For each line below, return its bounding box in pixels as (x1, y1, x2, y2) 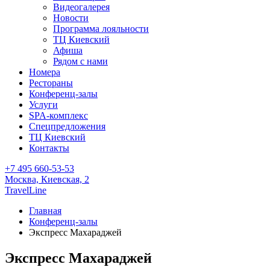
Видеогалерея (53, 2, 110, 12)
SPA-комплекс (29, 110, 88, 121)
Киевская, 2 (41, 174, 89, 184)
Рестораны (29, 78, 73, 88)
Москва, (5, 174, 39, 184)
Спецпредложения (29, 121, 105, 131)
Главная (29, 206, 61, 216)
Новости (53, 13, 89, 23)
